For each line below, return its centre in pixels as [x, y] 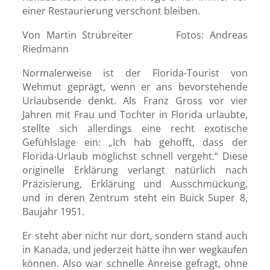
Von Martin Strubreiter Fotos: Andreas [135, 35]
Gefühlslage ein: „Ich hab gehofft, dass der [135, 143]
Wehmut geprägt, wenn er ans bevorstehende [135, 87]
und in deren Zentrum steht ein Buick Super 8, [135, 198]
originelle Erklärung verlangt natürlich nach [135, 170]
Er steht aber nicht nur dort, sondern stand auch [135, 236]
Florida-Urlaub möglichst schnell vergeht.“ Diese [135, 156]
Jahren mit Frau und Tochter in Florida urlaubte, [135, 115]
